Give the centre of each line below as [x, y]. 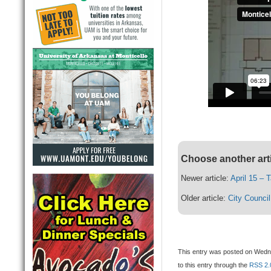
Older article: [205, 198]
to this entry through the [214, 265]
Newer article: [206, 178]
